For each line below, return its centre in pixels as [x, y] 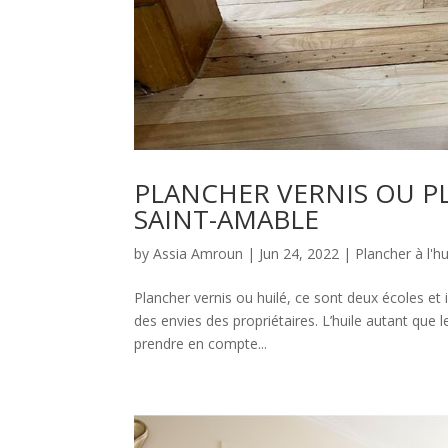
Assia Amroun [198, 253]
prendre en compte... [201, 343]
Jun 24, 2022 [299, 253]
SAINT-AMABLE [227, 218]
